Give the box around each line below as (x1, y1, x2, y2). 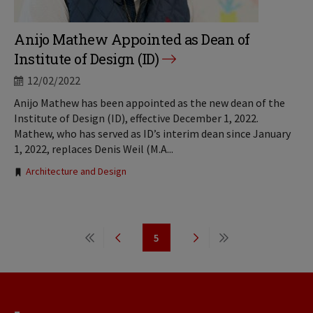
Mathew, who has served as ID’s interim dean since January (14, 126, 291, 140)
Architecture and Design (26, 165, 126, 177)
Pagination (14, 224, 87, 240)
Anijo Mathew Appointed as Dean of (14, 30, 250, 48)
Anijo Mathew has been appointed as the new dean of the (14, 96, 285, 110)
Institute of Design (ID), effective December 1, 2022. (14, 111, 259, 125)
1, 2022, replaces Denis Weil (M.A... (14, 142, 173, 156)
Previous (117, 238, 161, 252)
